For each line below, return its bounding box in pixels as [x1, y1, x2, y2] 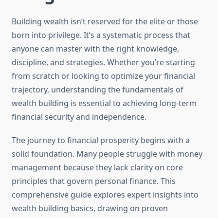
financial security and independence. [12, 111, 146, 123]
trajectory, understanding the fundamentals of [12, 84, 183, 95]
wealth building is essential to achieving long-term [12, 98, 197, 109]
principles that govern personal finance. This [12, 176, 176, 187]
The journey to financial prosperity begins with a [12, 135, 190, 146]
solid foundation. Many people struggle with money [12, 148, 202, 160]
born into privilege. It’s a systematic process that [12, 30, 190, 41]
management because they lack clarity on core [12, 162, 183, 173]
